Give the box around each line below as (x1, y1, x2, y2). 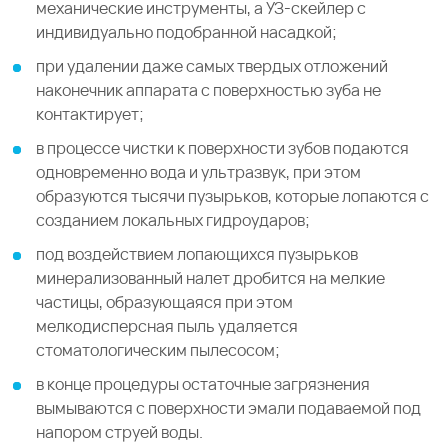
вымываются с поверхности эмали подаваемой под (36, 397, 421, 419)
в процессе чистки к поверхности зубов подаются (36, 137, 409, 159)
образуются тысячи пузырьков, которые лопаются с (36, 185, 429, 207)
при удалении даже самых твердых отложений (36, 55, 388, 77)
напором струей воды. (36, 421, 203, 443)
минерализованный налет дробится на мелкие (36, 267, 385, 289)
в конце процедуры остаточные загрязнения (36, 373, 370, 395)
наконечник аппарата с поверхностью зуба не (36, 79, 381, 101)
